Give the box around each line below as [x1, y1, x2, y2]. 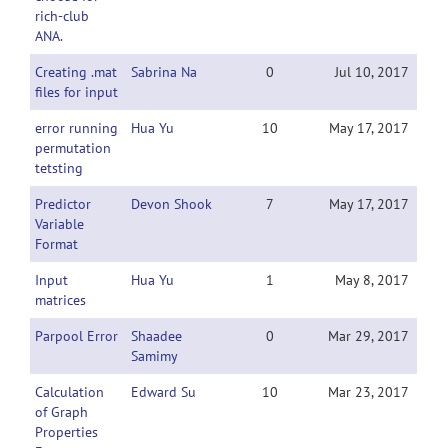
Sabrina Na [131, 63, 197, 81]
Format [35, 235, 78, 253]
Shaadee [131, 327, 182, 345]
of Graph [35, 403, 88, 421]
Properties [35, 423, 98, 441]
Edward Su [131, 383, 196, 401]
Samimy [131, 347, 178, 365]
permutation [35, 139, 111, 157]
